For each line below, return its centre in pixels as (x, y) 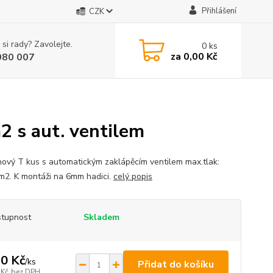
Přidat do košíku (175, 264)
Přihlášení (219, 11)
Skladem (101, 217)
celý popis (133, 176)
